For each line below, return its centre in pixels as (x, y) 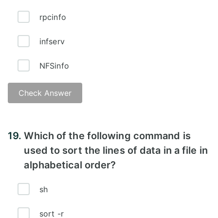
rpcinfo (53, 17)
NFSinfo (54, 65)
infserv (52, 41)
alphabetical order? (70, 165)
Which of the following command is (107, 136)
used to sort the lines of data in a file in (116, 150)
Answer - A (38, 124)
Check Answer (45, 93)
